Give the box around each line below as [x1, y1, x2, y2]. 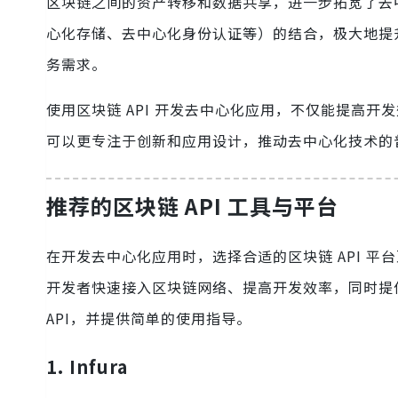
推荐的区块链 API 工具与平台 [46, 190, 338, 222]
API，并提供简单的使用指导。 [46, 306, 251, 329]
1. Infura [46, 353, 128, 379]
